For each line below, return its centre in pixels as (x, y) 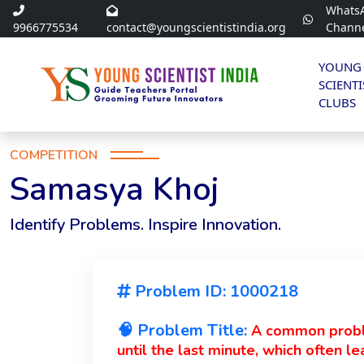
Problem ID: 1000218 (214, 291)
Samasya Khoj (114, 189)
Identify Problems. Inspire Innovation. (145, 224)
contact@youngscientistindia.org (196, 27)
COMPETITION (54, 155)
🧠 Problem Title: (184, 330)
